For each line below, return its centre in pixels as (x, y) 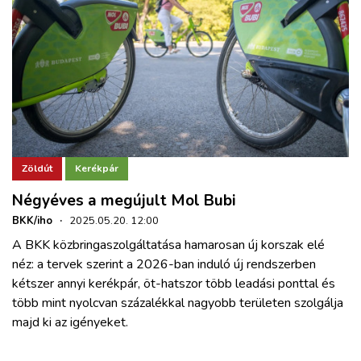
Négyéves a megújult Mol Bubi (124, 200)
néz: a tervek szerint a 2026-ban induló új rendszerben (164, 264)
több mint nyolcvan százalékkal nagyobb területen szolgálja (178, 303)
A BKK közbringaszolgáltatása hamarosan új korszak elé (168, 245)
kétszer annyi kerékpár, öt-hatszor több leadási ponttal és (174, 283)
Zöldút (37, 169)
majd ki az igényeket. (70, 322)
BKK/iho (32, 220)
